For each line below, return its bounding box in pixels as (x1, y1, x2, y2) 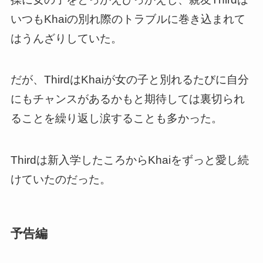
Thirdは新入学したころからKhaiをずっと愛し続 (10, 154, 249, 167)
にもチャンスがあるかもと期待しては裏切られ (10, 93, 245, 106)
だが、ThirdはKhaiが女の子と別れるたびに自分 (10, 73, 249, 86)
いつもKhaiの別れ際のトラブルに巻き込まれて (10, 12, 245, 25)
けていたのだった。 (10, 173, 111, 186)
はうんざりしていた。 (10, 32, 122, 45)
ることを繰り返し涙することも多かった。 (10, 112, 222, 125)
